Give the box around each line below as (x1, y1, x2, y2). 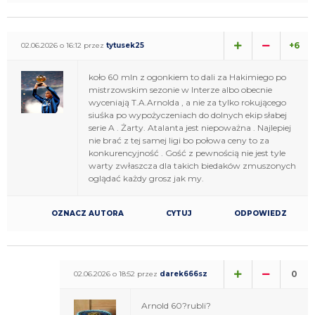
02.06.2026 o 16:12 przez (21, 40, 106, 50)
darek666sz (160, 269, 207, 278)
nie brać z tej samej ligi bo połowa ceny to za (89, 134, 269, 146)
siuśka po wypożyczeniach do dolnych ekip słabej (89, 109, 287, 120)
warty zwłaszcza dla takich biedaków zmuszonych (89, 160, 296, 171)
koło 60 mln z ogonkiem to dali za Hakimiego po (89, 71, 286, 82)
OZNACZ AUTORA (51, 208, 124, 218)
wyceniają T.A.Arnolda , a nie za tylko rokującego (89, 96, 286, 108)
